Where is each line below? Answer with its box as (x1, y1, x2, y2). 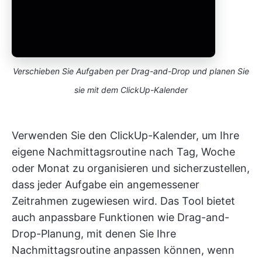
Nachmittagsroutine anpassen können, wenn (12, 243, 235, 256)
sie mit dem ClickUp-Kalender (74, 84, 188, 95)
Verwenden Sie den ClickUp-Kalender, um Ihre (12, 129, 239, 142)
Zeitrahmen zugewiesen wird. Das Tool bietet (12, 194, 235, 207)
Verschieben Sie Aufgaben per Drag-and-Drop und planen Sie (13, 65, 249, 76)
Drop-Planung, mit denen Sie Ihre (12, 227, 176, 240)
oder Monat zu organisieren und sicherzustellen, (12, 161, 250, 174)
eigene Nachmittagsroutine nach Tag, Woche (12, 145, 235, 158)
